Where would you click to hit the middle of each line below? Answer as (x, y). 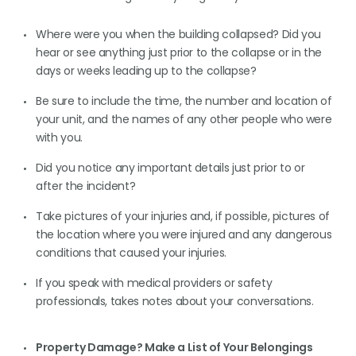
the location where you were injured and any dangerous (184, 234)
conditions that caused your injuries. (132, 253)
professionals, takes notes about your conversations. (175, 301)
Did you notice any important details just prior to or (170, 168)
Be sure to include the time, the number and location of (184, 101)
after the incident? (86, 186)
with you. (59, 137)
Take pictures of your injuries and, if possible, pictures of (183, 216)
